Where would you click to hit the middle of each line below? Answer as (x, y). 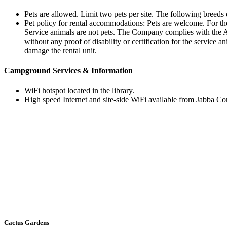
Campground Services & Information (68, 70)
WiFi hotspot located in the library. (79, 90)
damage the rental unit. (61, 51)
